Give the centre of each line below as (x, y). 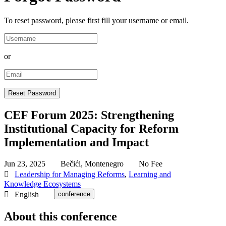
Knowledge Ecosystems (42, 184)
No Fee (151, 164)
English (27, 195)
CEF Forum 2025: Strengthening (89, 115)
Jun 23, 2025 (25, 164)
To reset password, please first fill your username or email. (96, 21)
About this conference (61, 217)
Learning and (150, 175)
